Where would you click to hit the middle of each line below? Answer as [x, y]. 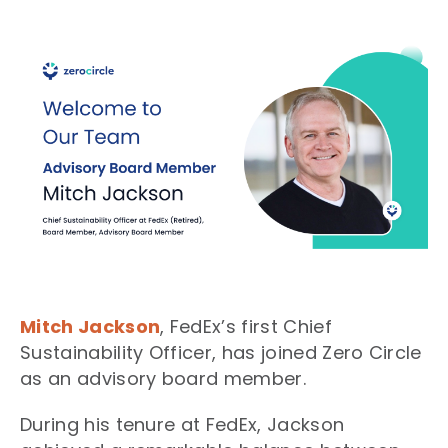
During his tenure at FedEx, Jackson [182, 424]
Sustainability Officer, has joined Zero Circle [221, 352]
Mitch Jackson [90, 326]
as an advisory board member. [166, 378]
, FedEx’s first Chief [246, 326]
